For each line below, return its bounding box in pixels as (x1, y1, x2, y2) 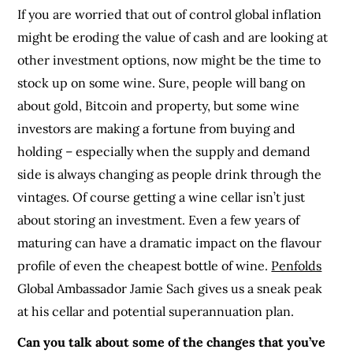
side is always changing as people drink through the (17, 165, 322, 182)
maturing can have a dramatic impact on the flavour (17, 234, 322, 251)
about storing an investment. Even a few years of (17, 211, 300, 228)
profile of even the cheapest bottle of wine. (17, 257, 272, 273)
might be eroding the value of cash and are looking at (17, 28, 329, 45)
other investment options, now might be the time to (17, 51, 321, 68)
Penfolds (271, 257, 322, 273)
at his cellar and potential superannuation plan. (17, 303, 295, 319)
